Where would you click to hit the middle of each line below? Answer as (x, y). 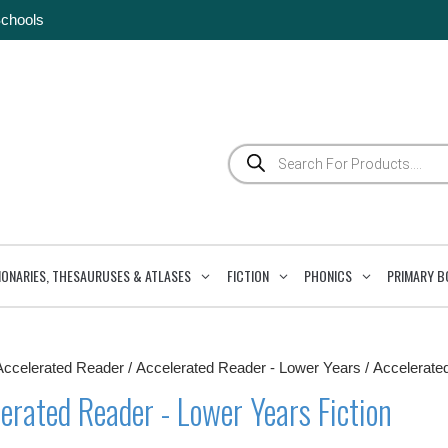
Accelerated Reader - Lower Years (248, 367)
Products (256, 150)
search (249, 165)
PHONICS (327, 275)
